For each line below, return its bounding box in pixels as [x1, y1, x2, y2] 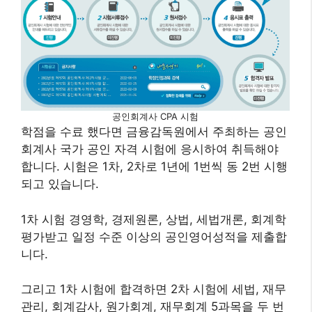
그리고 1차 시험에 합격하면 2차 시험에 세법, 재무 [21, 282, 286, 297]
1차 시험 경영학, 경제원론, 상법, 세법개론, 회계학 [21, 212, 286, 226]
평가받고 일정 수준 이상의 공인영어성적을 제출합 [21, 229, 287, 244]
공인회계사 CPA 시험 [112, 111, 198, 123]
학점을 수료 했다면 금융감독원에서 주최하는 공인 [21, 125, 287, 139]
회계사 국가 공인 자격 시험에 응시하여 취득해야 [21, 142, 279, 157]
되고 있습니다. [21, 177, 99, 192]
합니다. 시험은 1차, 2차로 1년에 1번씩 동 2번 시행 [21, 159, 288, 174]
